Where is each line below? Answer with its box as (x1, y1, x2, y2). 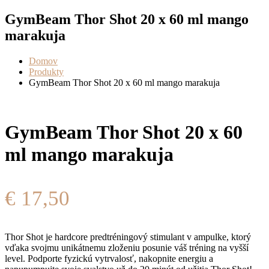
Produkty (29, 66, 64, 77)
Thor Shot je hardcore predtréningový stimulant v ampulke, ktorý (5, 232, 251, 242)
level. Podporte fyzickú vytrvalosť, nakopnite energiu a (5, 253, 213, 264)
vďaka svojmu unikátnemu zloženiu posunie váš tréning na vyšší (5, 243, 249, 253)
